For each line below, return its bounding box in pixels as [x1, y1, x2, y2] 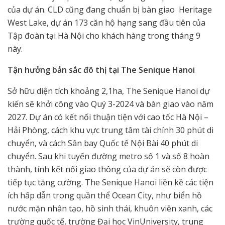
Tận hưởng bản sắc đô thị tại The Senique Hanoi [8, 64, 197, 76]
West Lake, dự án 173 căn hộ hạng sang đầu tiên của [8, 17, 205, 29]
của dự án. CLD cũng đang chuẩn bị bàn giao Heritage [8, 4, 212, 16]
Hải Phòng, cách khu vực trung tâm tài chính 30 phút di [8, 125, 213, 136]
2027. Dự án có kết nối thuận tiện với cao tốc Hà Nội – [8, 111, 208, 123]
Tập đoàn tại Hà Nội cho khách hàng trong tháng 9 [8, 30, 200, 42]
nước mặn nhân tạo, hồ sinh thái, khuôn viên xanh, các [8, 203, 212, 214]
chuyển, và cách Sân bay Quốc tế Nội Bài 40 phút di [8, 138, 198, 149]
